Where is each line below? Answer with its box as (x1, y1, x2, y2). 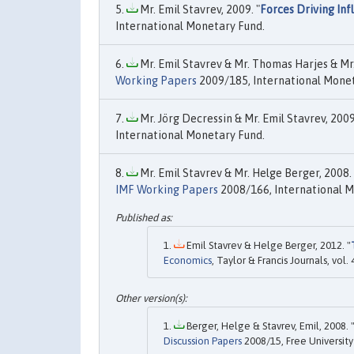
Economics (164, 254, 212, 267)
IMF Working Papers (115, 183, 218, 196)
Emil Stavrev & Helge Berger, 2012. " (184, 239, 351, 252)
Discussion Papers (164, 334, 242, 347)
